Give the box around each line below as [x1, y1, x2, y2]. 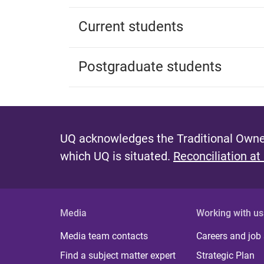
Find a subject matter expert [60, 250, 176, 262]
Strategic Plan [196, 250, 255, 262]
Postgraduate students [78, 58, 222, 75]
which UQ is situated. [60, 149, 173, 164]
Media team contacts [60, 230, 148, 242]
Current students [78, 18, 183, 35]
